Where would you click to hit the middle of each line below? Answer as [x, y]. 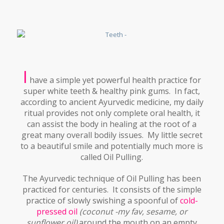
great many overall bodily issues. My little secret [112, 135]
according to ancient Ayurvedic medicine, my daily [112, 102]
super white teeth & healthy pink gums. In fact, [112, 91]
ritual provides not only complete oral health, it [112, 113]
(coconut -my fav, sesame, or [133, 212]
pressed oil [58, 212]
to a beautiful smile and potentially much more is [112, 146]
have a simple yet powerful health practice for [115, 80]
